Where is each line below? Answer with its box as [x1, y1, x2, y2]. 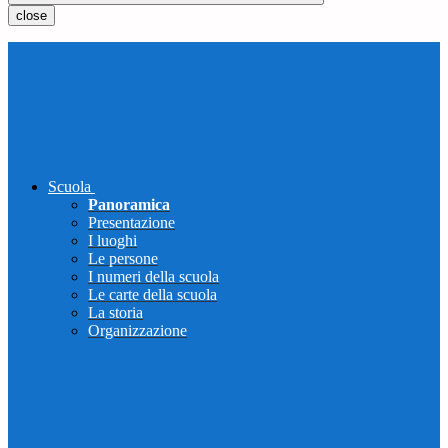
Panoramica [88, 196, 170, 214]
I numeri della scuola [88, 268, 219, 286]
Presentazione [88, 214, 175, 232]
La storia [88, 304, 143, 322]
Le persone [88, 250, 158, 268]
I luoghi [88, 232, 137, 250]
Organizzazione [88, 322, 187, 340]
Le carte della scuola [88, 286, 217, 304]
